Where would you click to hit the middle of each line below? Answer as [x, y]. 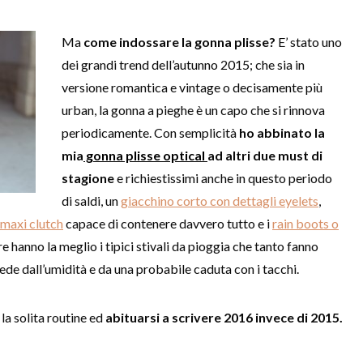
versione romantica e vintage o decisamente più [192, 87]
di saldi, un [91, 200]
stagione [88, 177]
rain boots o [305, 223]
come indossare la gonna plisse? [179, 41]
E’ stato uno [309, 41]
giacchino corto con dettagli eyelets [220, 200]
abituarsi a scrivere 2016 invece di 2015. [224, 317]
